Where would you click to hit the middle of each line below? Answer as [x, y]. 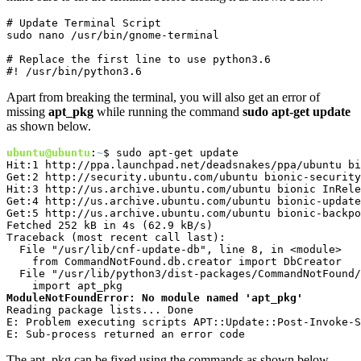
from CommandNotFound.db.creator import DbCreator [174, 261]
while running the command [168, 111]
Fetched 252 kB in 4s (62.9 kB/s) [119, 225]
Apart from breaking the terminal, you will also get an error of [163, 97]
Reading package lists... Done [100, 309]
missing [27, 111]
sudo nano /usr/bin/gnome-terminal [113, 35]
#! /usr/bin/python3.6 [74, 71]
